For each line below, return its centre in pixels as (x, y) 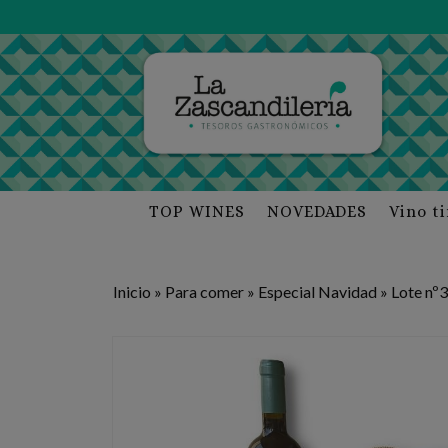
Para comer (204, 291)
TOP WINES (197, 211)
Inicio (132, 291)
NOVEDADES (317, 211)
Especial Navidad (317, 291)
